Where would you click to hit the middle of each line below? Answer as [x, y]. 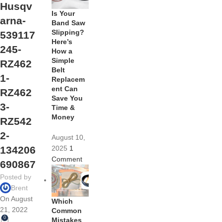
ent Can [65, 89]
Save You [67, 98]
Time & [63, 108]
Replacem [68, 80]
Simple [63, 61]
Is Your [63, 14]
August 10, [69, 138]
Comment [67, 159]
